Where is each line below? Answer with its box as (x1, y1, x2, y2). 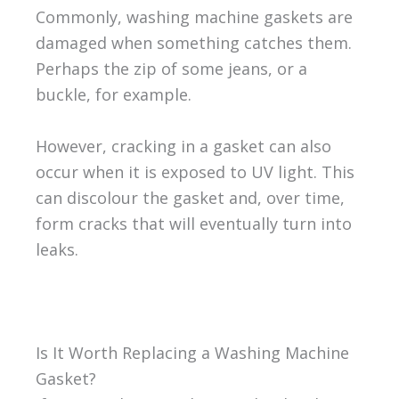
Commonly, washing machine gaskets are (35, 6, 353, 28)
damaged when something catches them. (35, 32, 352, 54)
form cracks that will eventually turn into (35, 213, 352, 235)
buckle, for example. (35, 84, 191, 106)
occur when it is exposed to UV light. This (35, 161, 354, 183)
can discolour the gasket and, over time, (35, 187, 345, 209)
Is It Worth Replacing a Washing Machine (35, 341, 349, 363)
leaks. (35, 239, 78, 261)
